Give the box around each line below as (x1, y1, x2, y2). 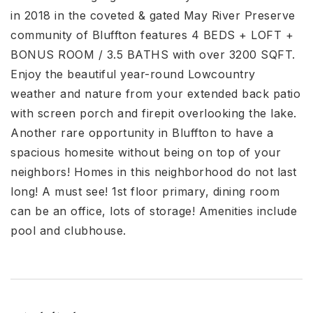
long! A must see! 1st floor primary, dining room (10, 184, 279, 198)
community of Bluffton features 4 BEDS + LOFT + (10, 28, 293, 42)
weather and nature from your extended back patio (10, 87, 300, 101)
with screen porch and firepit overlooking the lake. (10, 106, 297, 120)
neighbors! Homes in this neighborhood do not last (10, 165, 297, 179)
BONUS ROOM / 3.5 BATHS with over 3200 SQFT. (10, 48, 296, 61)
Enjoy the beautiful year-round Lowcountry (10, 67, 256, 81)
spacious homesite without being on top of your (10, 145, 281, 159)
